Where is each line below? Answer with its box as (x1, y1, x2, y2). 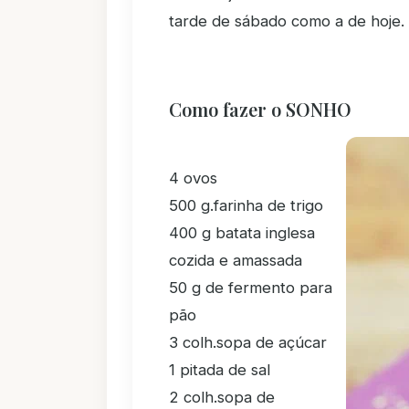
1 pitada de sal (169, 361, 270, 379)
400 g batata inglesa (169, 224, 315, 242)
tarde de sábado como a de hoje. (169, 12, 404, 30)
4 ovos (169, 169, 217, 187)
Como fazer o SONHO (169, 97, 351, 121)
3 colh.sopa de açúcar (169, 333, 327, 351)
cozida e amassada (169, 251, 302, 269)
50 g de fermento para (169, 278, 332, 297)
